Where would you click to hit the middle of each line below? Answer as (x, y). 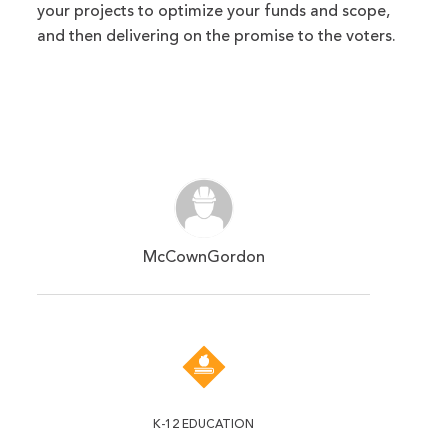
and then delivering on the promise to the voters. (217, 37)
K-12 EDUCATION (204, 425)
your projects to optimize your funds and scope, (214, 12)
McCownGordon (203, 258)
